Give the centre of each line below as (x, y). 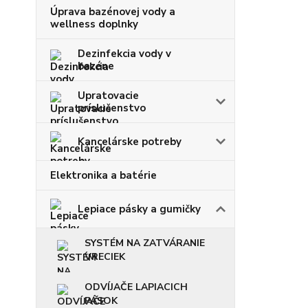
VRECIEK (105, 256)
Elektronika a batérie (103, 175)
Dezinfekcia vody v (124, 53)
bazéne (96, 66)
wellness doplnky (94, 24)
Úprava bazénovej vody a (113, 11)
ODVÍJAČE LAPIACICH (136, 287)
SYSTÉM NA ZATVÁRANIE (145, 243)
